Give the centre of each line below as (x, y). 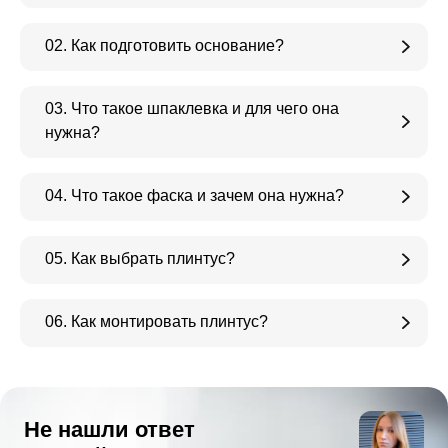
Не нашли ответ (109, 430)
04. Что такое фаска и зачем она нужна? (194, 195)
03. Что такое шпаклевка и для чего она (192, 108)
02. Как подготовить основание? (164, 45)
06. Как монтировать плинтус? (156, 321)
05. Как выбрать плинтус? (140, 258)
